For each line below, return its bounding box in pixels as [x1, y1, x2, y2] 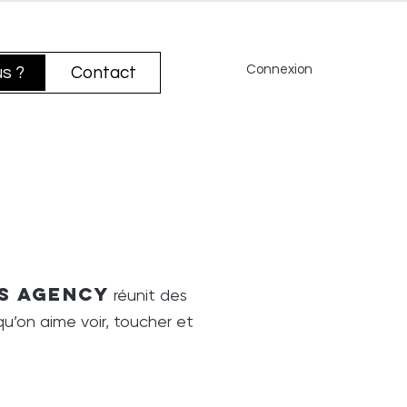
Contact [71, 64, 137, 82]
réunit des [109, 285, 188, 304]
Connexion [246, 62, 313, 76]
